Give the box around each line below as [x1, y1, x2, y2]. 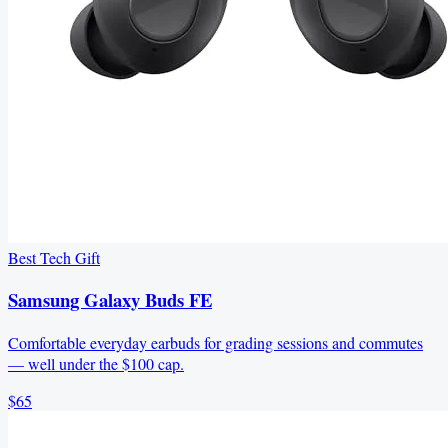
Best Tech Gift [8, 246, 100, 268]
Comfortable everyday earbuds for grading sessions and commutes [8, 332, 423, 354]
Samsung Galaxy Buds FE [8, 286, 212, 314]
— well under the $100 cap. [8, 353, 184, 375]
